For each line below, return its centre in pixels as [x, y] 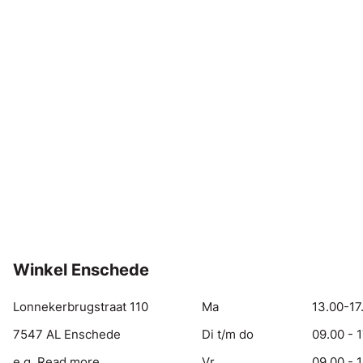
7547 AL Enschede [67, 334]
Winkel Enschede [81, 270]
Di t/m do [228, 334]
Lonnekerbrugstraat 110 [81, 307]
